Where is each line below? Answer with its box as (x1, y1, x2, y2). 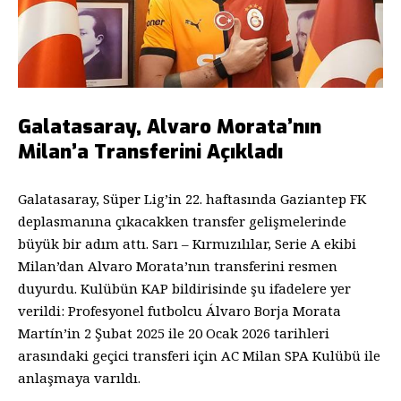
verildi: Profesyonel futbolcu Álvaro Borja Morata (18, 301, 341, 320)
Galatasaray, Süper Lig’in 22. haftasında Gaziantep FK (18, 189, 366, 208)
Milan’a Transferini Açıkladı (18, 139, 283, 166)
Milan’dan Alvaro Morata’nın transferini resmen (18, 256, 337, 275)
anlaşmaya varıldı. (18, 368, 141, 387)
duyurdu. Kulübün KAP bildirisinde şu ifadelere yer (18, 278, 351, 297)
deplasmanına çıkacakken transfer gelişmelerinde (18, 211, 346, 230)
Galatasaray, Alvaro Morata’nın (18, 114, 321, 141)
